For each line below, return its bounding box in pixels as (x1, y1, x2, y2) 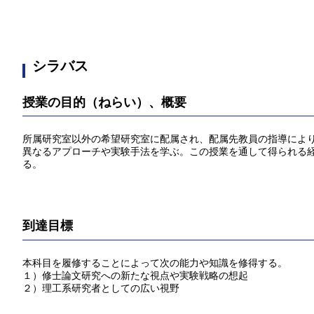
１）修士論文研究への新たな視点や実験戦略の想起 (22, 270, 248, 281)
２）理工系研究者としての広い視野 (22, 282, 179, 294)
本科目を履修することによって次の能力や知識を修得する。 (22, 257, 287, 268)
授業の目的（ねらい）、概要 (22, 95, 186, 109)
